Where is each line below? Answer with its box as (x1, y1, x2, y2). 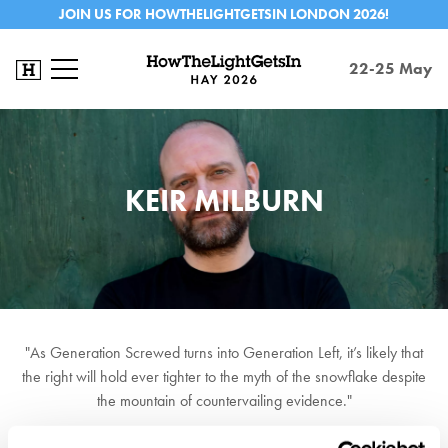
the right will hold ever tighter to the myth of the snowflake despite (22, 366, 426, 387)
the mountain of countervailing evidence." (96, 390, 352, 411)
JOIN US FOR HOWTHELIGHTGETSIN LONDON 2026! (59, 5, 389, 23)
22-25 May (349, 58, 432, 79)
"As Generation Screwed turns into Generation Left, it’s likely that (25, 342, 423, 363)
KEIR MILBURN (124, 182, 324, 220)
